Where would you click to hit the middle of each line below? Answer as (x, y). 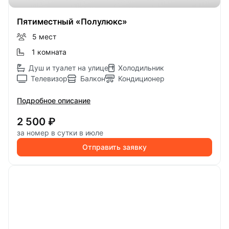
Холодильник (141, 68)
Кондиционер (141, 78)
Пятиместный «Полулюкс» (72, 21)
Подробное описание (54, 100)
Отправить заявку (114, 147)
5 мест (44, 37)
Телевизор (49, 78)
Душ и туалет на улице (68, 68)
